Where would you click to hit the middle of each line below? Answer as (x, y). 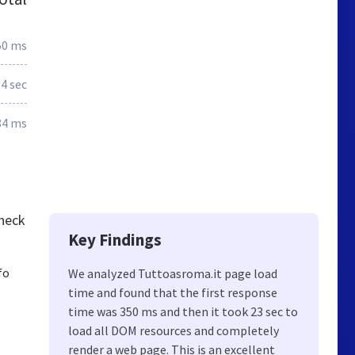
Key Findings (115, 240)
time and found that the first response (173, 292)
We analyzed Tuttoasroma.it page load (173, 273)
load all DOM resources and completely (174, 330)
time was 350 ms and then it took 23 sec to (183, 311)
